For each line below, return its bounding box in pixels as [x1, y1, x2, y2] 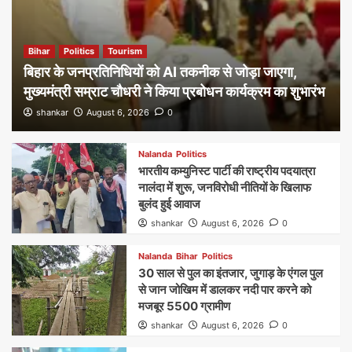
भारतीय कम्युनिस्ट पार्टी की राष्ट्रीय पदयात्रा [138, 163, 316, 178]
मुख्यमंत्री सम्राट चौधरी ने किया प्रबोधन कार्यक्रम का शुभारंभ [24, 82, 324, 100]
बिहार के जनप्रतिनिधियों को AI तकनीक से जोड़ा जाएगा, [24, 63, 296, 80]
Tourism [108, 45, 142, 57]
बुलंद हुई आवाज [138, 196, 201, 211]
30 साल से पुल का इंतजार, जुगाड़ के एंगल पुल [138, 265, 324, 280]
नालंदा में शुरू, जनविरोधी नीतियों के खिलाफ [138, 179, 312, 195]
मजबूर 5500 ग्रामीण [138, 298, 231, 313]
